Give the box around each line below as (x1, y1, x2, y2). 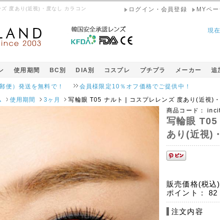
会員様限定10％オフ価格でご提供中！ (59, 83, 171, 89)
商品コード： (166, 107, 206, 113)
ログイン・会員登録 (129, 6, 187, 12)
